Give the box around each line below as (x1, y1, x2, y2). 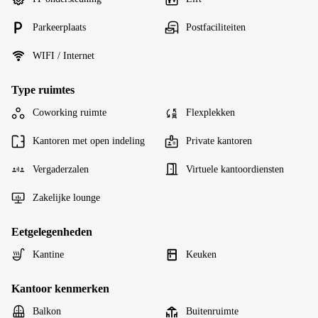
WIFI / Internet (33, 50, 94, 62)
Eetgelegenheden (11, 226, 92, 238)
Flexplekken (186, 107, 235, 119)
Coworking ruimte (33, 107, 106, 119)
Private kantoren (186, 136, 252, 147)
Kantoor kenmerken (11, 283, 109, 295)
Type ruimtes (11, 84, 75, 97)
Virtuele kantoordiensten (186, 164, 284, 175)
